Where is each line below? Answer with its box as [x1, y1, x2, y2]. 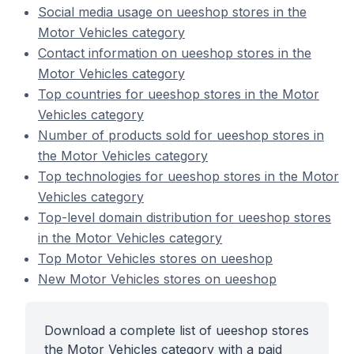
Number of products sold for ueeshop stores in [38, 127, 324, 143]
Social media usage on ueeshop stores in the [38, 4, 307, 20]
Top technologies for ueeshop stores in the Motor [38, 168, 339, 184]
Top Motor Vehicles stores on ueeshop [38, 250, 273, 266]
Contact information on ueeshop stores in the [38, 45, 311, 61]
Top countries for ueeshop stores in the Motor [38, 86, 319, 102]
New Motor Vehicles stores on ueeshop [38, 271, 277, 287]
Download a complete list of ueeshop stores [44, 322, 309, 338]
